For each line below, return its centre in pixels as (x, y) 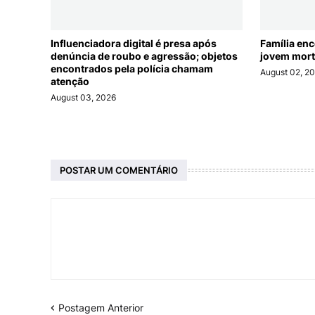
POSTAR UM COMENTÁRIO (119, 170)
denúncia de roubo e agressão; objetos (144, 56)
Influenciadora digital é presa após (134, 44)
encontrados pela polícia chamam (132, 69)
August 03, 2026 (83, 98)
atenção (70, 82)
